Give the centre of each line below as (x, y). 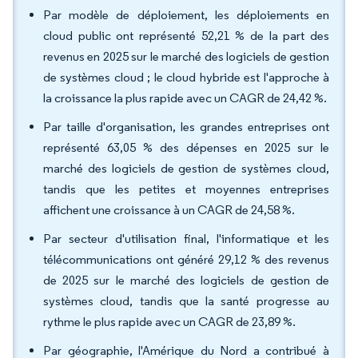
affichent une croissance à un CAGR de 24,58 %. (170, 210)
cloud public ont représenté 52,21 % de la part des (186, 36)
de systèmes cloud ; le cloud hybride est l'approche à (186, 77)
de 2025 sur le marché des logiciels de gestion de (186, 280)
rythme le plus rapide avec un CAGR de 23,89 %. (171, 322)
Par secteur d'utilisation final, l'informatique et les (186, 239)
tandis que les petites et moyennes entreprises (186, 189)
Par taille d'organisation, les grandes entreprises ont (186, 127)
